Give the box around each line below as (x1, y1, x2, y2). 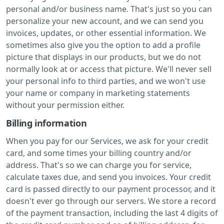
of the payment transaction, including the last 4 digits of (6, 207, 218, 218)
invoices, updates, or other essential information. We (6, 27, 206, 38)
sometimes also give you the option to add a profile (6, 39, 200, 50)
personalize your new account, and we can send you (6, 15, 203, 26)
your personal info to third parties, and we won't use (6, 75, 205, 86)
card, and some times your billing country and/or (6, 147, 191, 158)
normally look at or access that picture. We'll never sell (6, 63, 211, 74)
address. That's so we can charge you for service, (6, 159, 191, 170)
